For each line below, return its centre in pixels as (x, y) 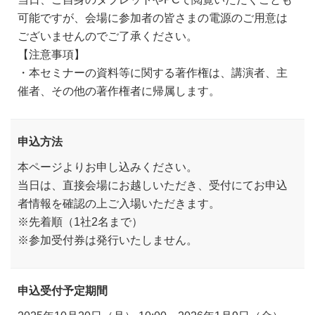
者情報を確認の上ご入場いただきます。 (119, 204)
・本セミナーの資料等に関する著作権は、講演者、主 (153, 73)
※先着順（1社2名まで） (80, 222)
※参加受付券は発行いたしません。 (108, 240)
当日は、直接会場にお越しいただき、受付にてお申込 (153, 185)
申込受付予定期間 (63, 291)
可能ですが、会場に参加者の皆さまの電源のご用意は (153, 18)
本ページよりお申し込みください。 (108, 167)
